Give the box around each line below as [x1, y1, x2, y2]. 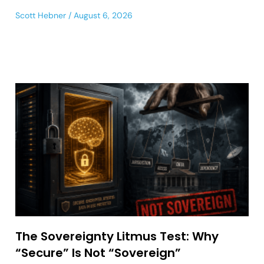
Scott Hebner [15, 10, 66, 21]
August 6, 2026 [71, 10, 133, 21]
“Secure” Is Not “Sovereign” [15, 245, 181, 262]
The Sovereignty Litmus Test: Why [15, 228, 219, 245]
